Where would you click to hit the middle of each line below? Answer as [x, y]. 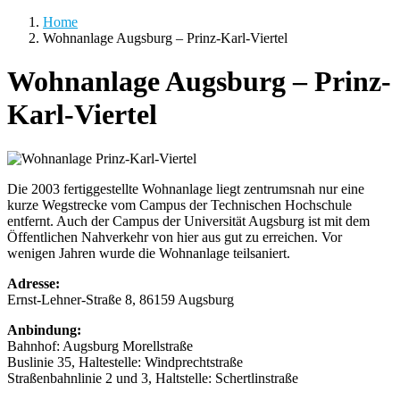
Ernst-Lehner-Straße [64, 299]
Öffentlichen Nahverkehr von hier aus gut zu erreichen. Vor [175, 237]
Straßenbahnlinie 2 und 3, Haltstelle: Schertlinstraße [153, 378]
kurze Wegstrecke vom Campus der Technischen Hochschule [179, 204]
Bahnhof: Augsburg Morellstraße [100, 346]
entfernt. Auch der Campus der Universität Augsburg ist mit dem [188, 221]
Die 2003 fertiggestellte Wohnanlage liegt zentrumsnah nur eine [186, 188]
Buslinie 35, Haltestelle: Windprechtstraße [125, 362]
